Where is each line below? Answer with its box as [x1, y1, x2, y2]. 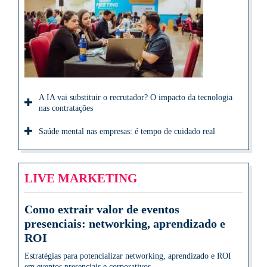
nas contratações [39, 104, 93, 113]
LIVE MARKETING [24, 171, 137, 185]
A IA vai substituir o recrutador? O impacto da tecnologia [39, 93, 232, 103]
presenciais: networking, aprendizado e [24, 217, 225, 231]
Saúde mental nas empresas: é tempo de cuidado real [39, 127, 215, 136]
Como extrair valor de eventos [24, 203, 179, 216]
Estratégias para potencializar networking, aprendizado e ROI [24, 252, 231, 261]
